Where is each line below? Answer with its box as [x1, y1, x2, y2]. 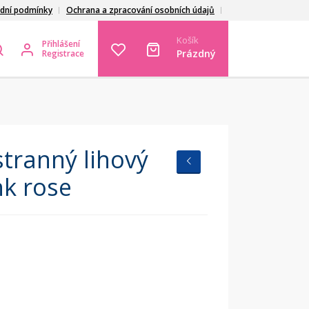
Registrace [42, 47, 84, 59]
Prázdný [177, 47, 216, 60]
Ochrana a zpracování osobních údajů [66, 4, 215, 16]
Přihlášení [42, 37, 80, 50]
